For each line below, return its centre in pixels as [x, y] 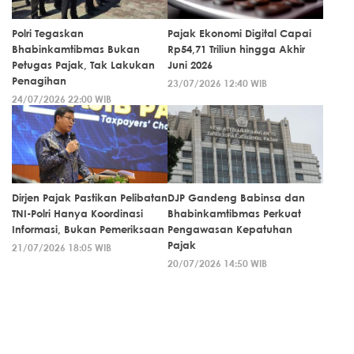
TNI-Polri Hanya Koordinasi [77, 213]
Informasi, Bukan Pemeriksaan [88, 229]
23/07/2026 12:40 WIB [217, 83]
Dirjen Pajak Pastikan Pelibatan [90, 198]
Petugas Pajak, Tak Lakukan [83, 65]
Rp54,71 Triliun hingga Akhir [236, 49]
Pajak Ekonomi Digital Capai [239, 33]
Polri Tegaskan [48, 33]
